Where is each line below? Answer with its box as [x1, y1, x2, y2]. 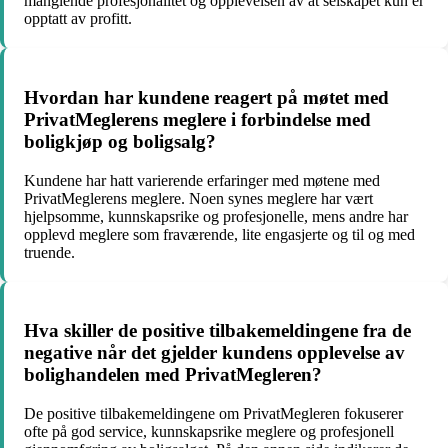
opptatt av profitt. [24, 10, 132, 28]
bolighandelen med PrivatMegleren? [24, 364, 322, 386]
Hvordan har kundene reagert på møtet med [24, 86, 389, 108]
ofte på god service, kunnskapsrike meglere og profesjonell [24, 423, 394, 441]
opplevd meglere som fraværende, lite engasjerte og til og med [24, 225, 415, 243]
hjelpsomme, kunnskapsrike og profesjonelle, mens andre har [24, 207, 408, 225]
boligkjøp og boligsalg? [24, 130, 216, 152]
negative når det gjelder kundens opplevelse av [24, 342, 405, 364]
